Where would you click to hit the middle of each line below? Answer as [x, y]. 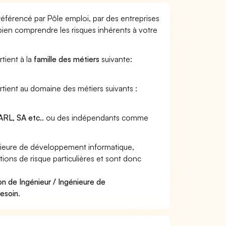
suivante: [116, 59]
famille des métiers [67, 59]
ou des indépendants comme [96, 118]
